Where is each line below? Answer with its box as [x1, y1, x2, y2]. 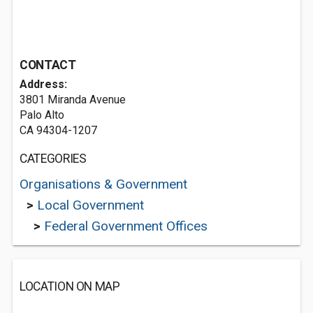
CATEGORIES [20, 152, 87, 166]
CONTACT [20, 58, 76, 72]
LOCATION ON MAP [20, 279, 120, 293]
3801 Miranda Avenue [20, 93, 126, 106]
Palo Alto [20, 108, 64, 122]
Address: [20, 78, 67, 91]
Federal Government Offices [44, 218, 208, 234]
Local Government [37, 197, 144, 213]
